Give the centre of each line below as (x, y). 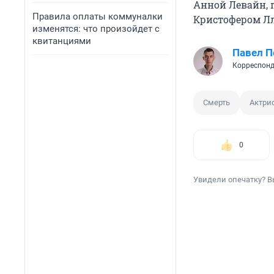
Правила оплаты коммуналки (98, 17)
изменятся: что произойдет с (96, 29)
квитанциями (62, 41)
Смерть (217, 103)
